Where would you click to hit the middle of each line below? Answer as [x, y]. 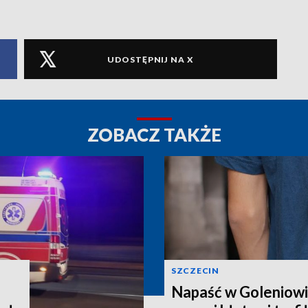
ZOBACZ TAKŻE [154, 135]
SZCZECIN [195, 270]
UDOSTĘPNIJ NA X [151, 59]
